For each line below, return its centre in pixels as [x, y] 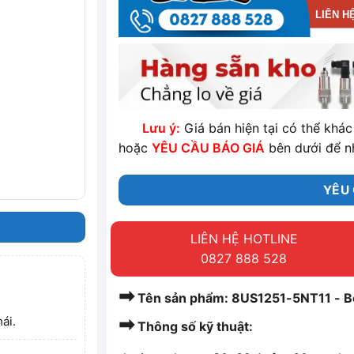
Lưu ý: [162, 128]
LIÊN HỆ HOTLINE [244, 239]
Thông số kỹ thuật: [194, 327]
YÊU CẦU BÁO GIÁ [209, 148]
